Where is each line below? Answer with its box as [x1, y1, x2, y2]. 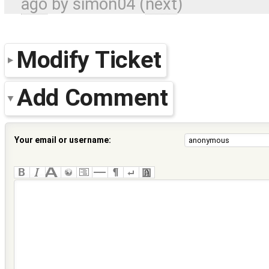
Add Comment [17, 83, 168, 112]
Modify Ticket [17, 45, 162, 74]
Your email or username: [14, 134, 111, 145]
